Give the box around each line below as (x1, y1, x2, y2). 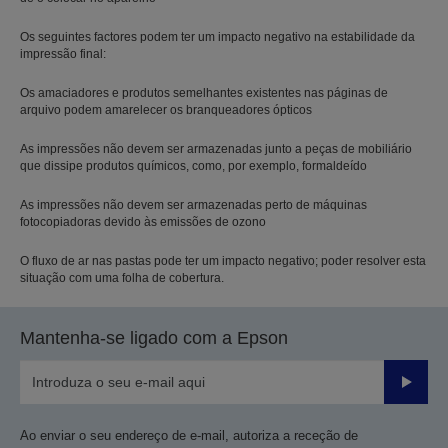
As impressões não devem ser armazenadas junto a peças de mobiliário (20, 141, 412, 156)
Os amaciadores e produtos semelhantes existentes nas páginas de (20, 85, 388, 100)
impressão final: (20, 46, 106, 61)
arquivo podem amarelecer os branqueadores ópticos (20, 102, 312, 117)
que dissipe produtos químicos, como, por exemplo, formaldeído (20, 158, 367, 173)
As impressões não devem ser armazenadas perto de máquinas (20, 197, 367, 212)
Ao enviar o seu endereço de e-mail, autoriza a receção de (20, 427, 358, 443)
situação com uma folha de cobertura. (20, 270, 224, 285)
